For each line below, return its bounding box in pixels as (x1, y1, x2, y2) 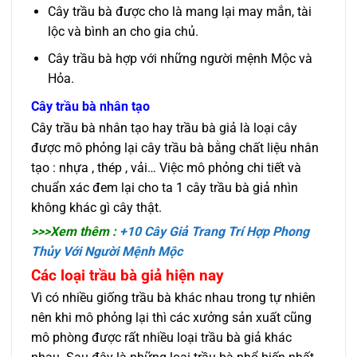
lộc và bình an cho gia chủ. (47, 23, 198, 39)
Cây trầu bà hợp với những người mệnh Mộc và (47, 51, 312, 67)
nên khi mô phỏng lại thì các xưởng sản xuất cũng (31, 309, 312, 325)
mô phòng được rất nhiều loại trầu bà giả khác (31, 329, 292, 345)
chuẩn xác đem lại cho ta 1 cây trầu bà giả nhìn (31, 180, 298, 196)
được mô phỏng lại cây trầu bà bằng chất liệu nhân (31, 140, 319, 156)
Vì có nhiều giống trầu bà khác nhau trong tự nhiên (31, 289, 316, 305)
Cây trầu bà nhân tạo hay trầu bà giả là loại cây (31, 120, 297, 136)
